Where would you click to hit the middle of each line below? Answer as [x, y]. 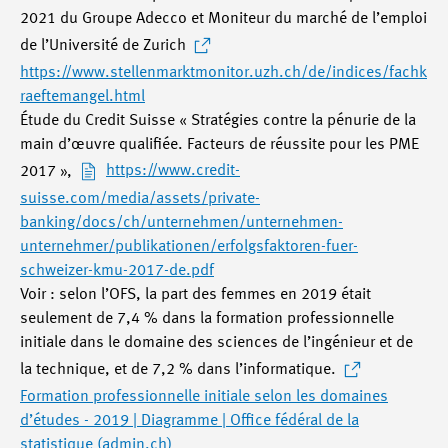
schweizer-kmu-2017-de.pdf [117, 270]
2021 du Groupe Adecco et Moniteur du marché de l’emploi [223, 18]
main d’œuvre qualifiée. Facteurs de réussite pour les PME [219, 144]
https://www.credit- [173, 171]
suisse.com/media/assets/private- [140, 198]
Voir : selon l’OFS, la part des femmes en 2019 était [195, 294]
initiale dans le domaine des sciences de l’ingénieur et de [216, 342]
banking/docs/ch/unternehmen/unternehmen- [181, 222]
